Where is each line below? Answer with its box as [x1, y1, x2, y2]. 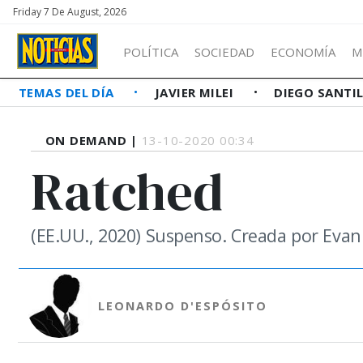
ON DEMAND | [45, 132, 142, 148]
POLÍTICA [123, 43, 178, 60]
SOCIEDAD [194, 43, 254, 60]
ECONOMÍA [271, 43, 335, 60]
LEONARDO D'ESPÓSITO [97, 297, 267, 314]
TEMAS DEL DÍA [19, 84, 118, 100]
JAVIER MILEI [154, 84, 237, 100]
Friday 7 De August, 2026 [13, 5, 126, 19]
